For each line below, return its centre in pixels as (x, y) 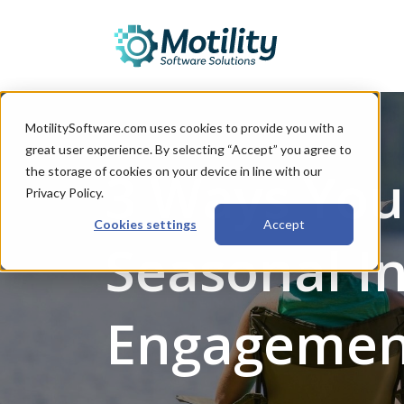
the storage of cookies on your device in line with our (174, 171)
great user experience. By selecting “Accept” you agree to (188, 149)
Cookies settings (145, 225)
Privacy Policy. (64, 193)
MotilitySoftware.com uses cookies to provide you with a (184, 128)
